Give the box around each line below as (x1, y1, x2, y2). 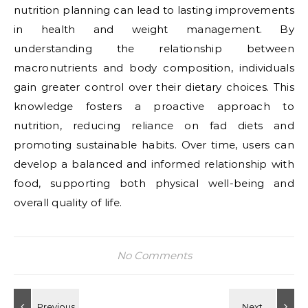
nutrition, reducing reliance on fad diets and (14, 119, 294, 132)
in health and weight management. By (14, 23, 294, 36)
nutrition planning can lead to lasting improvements (14, 3, 294, 16)
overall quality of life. (14, 196, 122, 209)
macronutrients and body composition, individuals (14, 61, 294, 74)
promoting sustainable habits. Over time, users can (14, 138, 294, 151)
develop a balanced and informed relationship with (14, 157, 294, 170)
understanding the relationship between (14, 42, 294, 55)
